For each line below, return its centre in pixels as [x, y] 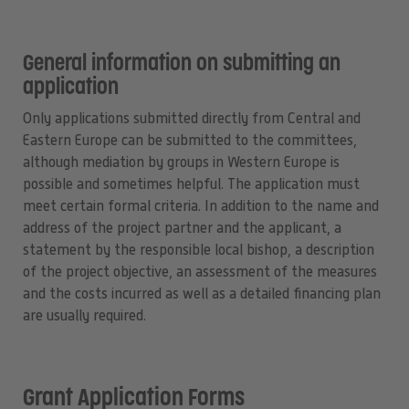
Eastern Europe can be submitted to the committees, [189, 141]
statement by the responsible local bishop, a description [198, 251]
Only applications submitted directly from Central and [191, 119]
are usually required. [84, 316]
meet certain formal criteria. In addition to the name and [200, 207]
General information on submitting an [181, 64]
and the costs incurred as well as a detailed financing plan [201, 294]
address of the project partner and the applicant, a [182, 229]
